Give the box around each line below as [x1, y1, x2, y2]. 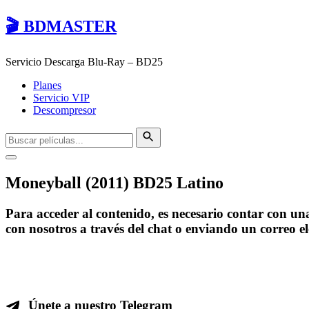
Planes [33, 79, 61, 91]
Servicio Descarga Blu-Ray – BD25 [6, 55, 163, 68]
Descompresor [33, 103, 96, 116]
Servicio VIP [33, 91, 90, 103]
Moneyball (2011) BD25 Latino [6, 173, 223, 192]
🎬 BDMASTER [6, 17, 117, 35]
